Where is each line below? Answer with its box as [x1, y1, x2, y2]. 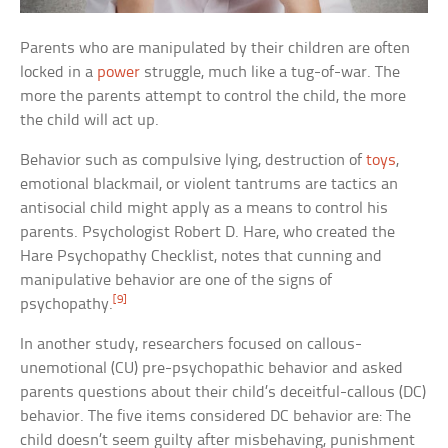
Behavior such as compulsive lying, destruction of [20, 152, 367, 170]
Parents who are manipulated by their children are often [20, 40, 411, 58]
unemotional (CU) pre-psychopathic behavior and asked [20, 360, 404, 378]
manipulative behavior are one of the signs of [20, 272, 333, 290]
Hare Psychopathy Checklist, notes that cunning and [20, 248, 383, 266]
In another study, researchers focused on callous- [20, 336, 363, 354]
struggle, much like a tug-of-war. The [140, 64, 401, 82]
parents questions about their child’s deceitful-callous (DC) [20, 384, 427, 402]
